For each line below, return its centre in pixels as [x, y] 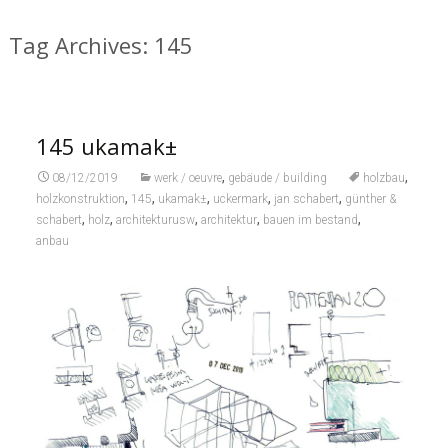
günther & [370, 199]
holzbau [383, 178]
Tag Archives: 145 [100, 45]
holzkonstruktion [80, 199]
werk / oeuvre [187, 178]
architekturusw [155, 220]
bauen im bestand [310, 220]
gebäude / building [277, 178]
